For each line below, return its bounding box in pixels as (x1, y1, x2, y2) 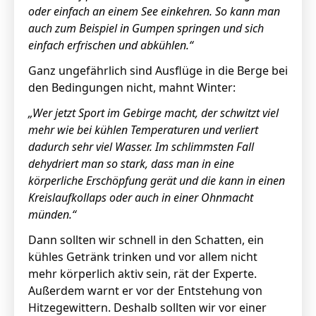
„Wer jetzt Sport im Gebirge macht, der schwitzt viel (28, 105, 279, 121)
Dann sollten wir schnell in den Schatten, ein (28, 232, 264, 248)
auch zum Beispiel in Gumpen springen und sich (28, 20, 264, 36)
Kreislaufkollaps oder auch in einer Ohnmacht (28, 190, 253, 205)
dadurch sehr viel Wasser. (28, 139, 152, 154)
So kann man (215, 4, 280, 19)
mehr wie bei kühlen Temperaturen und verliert (28, 122, 258, 138)
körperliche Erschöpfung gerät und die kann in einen (28, 173, 285, 188)
